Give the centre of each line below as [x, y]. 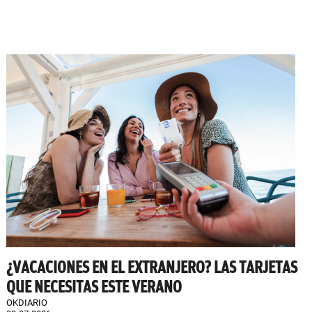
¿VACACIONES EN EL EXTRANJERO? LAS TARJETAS [152, 267]
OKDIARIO [27, 302]
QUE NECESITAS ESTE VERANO [94, 287]
